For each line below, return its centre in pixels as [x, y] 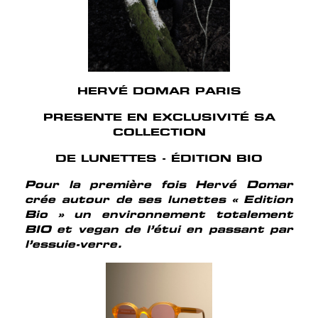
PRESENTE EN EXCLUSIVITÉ [148, 117]
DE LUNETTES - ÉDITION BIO [159, 158]
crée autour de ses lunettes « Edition [159, 199]
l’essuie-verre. [73, 244]
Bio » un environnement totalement [159, 214]
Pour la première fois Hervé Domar [159, 185]
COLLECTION [159, 132]
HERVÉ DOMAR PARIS [159, 91]
